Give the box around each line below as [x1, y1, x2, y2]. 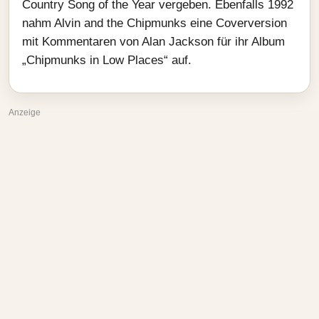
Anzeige [9, 108, 41, 117]
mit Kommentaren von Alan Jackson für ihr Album [22, 35, 285, 48]
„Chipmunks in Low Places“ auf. [22, 53, 192, 67]
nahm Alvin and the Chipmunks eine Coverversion [22, 16, 287, 30]
